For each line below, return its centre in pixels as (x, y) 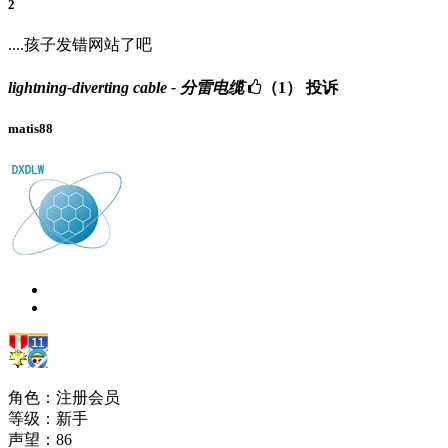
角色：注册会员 (64, 397)
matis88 (30, 128)
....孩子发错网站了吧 (80, 45)
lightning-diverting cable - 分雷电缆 (126, 87)
